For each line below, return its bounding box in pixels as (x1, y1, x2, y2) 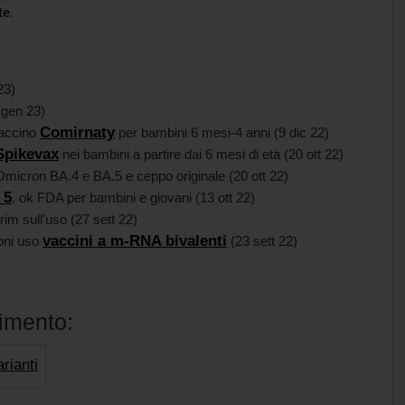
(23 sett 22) (227, 233, 305, 249)
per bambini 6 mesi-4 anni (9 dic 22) (115, 125, 329, 140)
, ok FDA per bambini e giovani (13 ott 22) (12, 190, 255, 205)
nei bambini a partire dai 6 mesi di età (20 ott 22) (62, 146, 344, 162)
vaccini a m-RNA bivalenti (42, 232, 227, 250)
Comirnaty (40, 124, 115, 141)
